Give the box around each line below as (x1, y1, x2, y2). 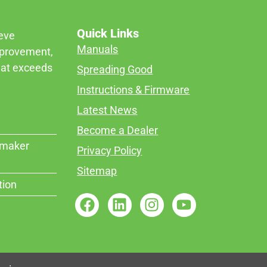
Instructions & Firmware (77, 83, 190, 96)
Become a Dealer (77, 123, 159, 136)
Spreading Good (77, 63, 153, 76)
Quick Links (77, 26, 139, 41)
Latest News (77, 103, 138, 116)
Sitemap (77, 164, 117, 177)
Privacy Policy (77, 144, 142, 157)
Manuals (77, 42, 119, 55)
